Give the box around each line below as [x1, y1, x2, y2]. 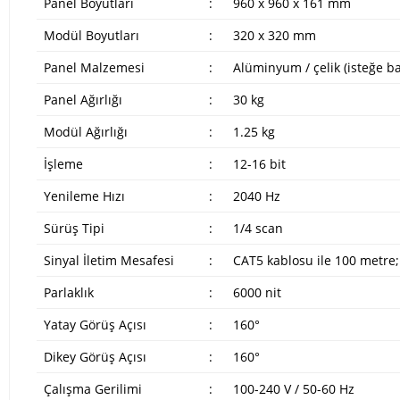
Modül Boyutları [43, 27, 139, 45]
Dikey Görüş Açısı [43, 348, 146, 366]
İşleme [43, 155, 83, 173]
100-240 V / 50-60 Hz [232, 380, 354, 398]
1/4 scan [232, 220, 283, 237]
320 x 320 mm [232, 27, 316, 45]
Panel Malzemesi [43, 59, 145, 77]
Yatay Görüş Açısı [43, 316, 146, 334]
